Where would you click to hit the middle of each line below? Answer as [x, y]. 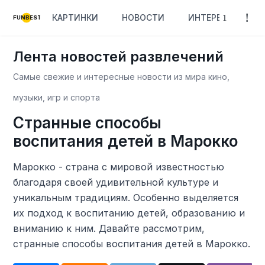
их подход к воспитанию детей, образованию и [129, 213]
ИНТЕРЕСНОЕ [216, 17]
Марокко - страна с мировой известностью [119, 167]
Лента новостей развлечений [119, 56]
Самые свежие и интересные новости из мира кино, [122, 77]
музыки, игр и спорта [57, 97]
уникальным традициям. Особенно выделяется [126, 198]
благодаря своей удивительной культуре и [116, 182]
